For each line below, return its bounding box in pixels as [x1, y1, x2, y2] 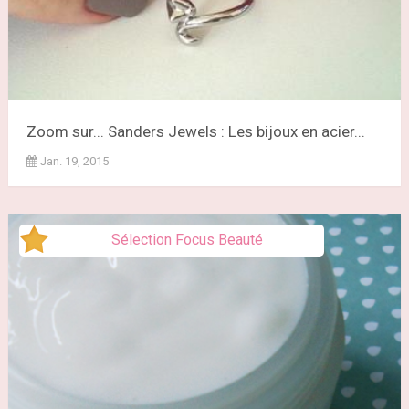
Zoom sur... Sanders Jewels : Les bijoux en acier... [26, 121, 365, 141]
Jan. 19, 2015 [39, 153, 109, 168]
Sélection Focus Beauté [110, 230, 263, 248]
